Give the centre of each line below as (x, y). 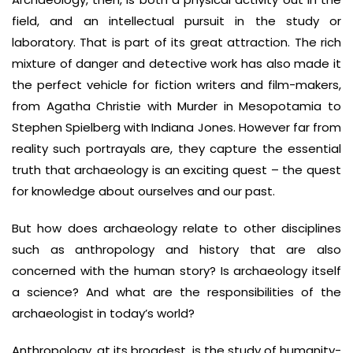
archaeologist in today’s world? (103, 313)
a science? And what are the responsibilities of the (176, 292)
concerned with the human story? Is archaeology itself (176, 271)
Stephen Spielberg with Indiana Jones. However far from (176, 127)
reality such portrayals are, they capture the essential (176, 149)
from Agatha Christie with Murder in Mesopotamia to (176, 106)
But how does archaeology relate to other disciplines (176, 228)
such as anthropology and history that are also (176, 249)
